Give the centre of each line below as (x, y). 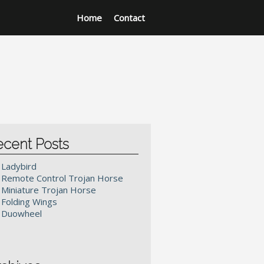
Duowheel (22, 213)
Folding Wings (29, 202)
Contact (129, 18)
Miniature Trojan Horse (49, 190)
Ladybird (19, 166)
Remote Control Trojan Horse (62, 178)
